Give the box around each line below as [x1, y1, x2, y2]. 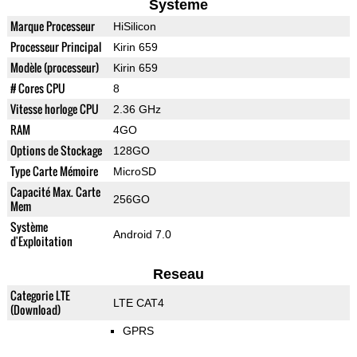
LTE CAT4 [112, 296, 164, 310]
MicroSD [112, 165, 156, 178]
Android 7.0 [112, 228, 171, 241]
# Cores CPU [10, 80, 65, 97]
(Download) [10, 301, 61, 319]
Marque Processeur [10, 18, 95, 35]
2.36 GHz [112, 103, 161, 116]
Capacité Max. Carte [10, 183, 100, 201]
